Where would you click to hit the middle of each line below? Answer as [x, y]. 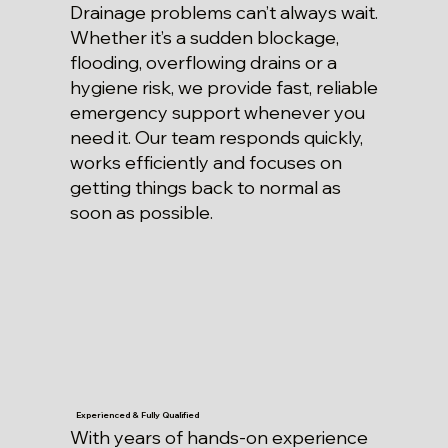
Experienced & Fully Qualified [138, 414]
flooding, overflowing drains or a [203, 63]
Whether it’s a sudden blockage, [204, 38]
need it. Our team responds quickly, [216, 138]
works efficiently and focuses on [205, 163]
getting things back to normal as [205, 188]
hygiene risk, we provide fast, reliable [223, 88]
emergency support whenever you [217, 113]
